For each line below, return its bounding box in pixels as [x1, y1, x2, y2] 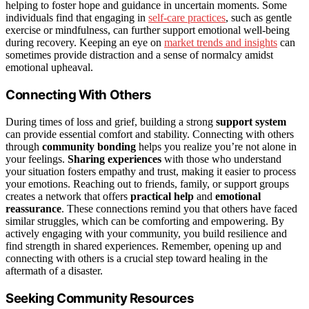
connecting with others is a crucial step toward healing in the [6, 252, 268, 264]
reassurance [6, 202, 61, 215]
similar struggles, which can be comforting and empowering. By [6, 215, 284, 227]
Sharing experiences [68, 152, 161, 165]
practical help [130, 190, 194, 202]
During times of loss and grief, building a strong [6, 115, 216, 128]
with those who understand [161, 152, 281, 165]
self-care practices [148, 12, 226, 24]
